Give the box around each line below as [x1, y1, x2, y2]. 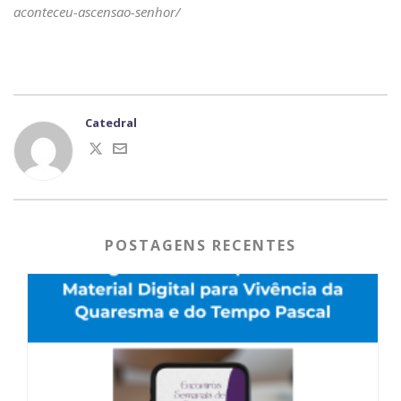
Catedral [85, 115, 137, 132]
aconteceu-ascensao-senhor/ [13, 3, 180, 21]
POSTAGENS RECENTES [105, 235, 296, 256]
